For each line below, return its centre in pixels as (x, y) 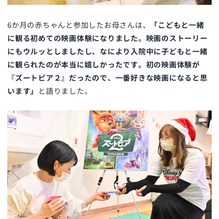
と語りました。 (65, 90)
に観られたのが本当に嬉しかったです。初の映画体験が (104, 64)
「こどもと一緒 (177, 24)
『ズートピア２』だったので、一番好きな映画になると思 (108, 77)
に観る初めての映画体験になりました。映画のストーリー (108, 38)
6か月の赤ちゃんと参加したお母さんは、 (79, 24)
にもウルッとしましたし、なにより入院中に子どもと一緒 (108, 51)
